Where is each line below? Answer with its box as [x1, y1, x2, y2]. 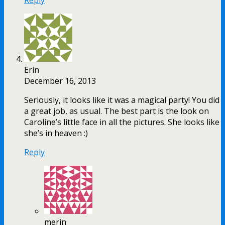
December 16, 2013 [24, 75, 96, 86]
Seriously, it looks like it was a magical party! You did [24, 94, 219, 105]
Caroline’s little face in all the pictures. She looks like [24, 116, 219, 128]
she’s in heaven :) [24, 127, 88, 139]
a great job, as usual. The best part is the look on [24, 105, 209, 117]
